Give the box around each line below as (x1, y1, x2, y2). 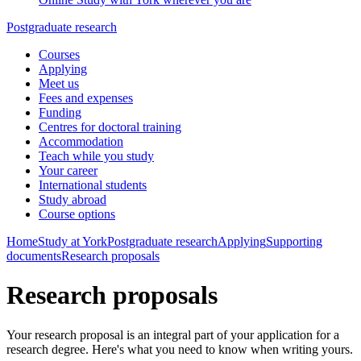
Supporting (266, 234, 322, 248)
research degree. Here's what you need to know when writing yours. (6, 342, 353, 356)
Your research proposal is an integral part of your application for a (6, 327, 339, 342)
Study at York (38, 234, 107, 248)
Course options (39, 207, 115, 221)
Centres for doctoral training (39, 120, 181, 134)
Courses (39, 48, 80, 61)
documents (6, 249, 61, 263)
